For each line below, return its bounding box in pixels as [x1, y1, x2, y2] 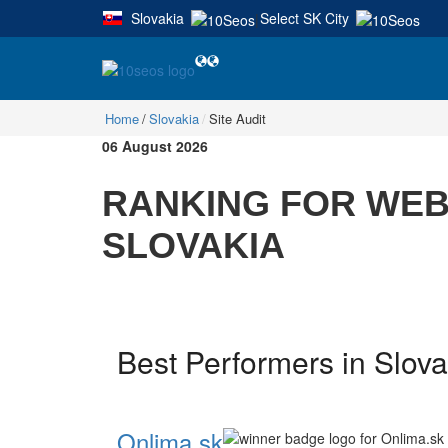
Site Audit [209, 108, 266, 128]
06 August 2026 [102, 135, 208, 156]
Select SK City [259, 7, 349, 28]
